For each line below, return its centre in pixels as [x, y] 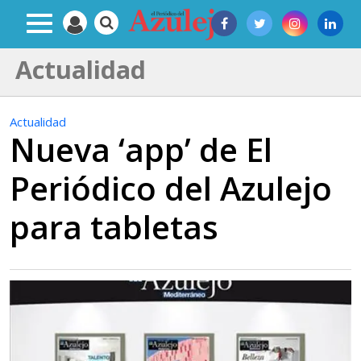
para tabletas [114, 227]
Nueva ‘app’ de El [141, 149]
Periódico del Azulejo [171, 188]
